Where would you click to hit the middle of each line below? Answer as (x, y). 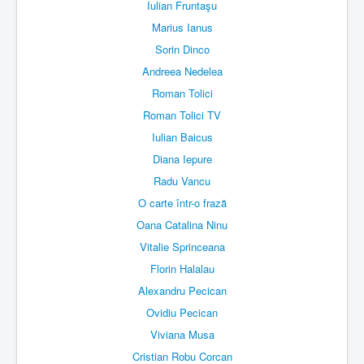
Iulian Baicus (182, 137)
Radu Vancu (182, 181)
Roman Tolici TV (182, 115)
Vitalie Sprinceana (182, 247)
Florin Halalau (182, 269)
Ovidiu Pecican (182, 313)
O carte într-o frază (182, 203)
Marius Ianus (182, 28)
